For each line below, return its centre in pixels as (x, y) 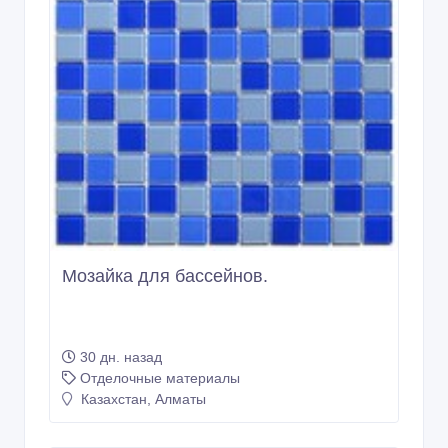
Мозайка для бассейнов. (165, 242)
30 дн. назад (121, 323)
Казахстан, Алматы (141, 365)
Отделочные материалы (160, 344)
